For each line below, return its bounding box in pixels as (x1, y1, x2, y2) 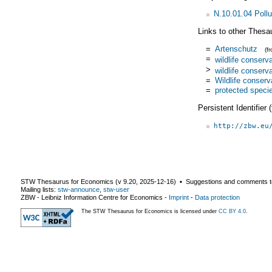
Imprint (169, 193, 189, 201)
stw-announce (58, 185, 100, 193)
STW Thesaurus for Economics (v (21, 177, 123, 185)
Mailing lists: (21, 185, 58, 193)
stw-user (103, 185, 129, 193)
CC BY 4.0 (219, 208, 246, 214)
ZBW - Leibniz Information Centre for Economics (21, 193, 163, 201)
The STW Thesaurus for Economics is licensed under (81, 208, 219, 214)
